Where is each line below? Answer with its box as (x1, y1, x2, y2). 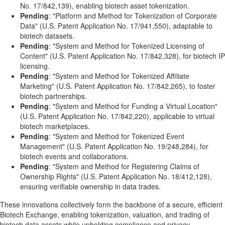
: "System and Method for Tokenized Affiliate (49, 71, 189, 81)
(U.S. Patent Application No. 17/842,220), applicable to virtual (20, 111, 214, 121)
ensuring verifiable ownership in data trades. (20, 181, 161, 191)
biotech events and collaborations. (20, 151, 129, 161)
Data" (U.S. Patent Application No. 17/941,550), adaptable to (20, 21, 212, 31)
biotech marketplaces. (20, 121, 90, 131)
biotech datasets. (20, 31, 74, 41)
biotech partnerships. (20, 91, 87, 101)
